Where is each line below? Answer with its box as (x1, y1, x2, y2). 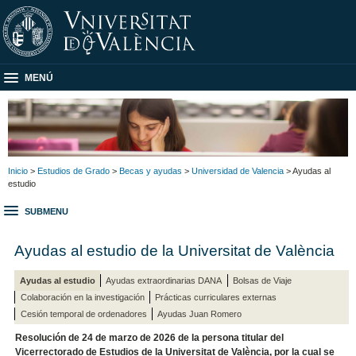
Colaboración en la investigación (20, 292, 145, 302)
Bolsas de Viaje (233, 275, 292, 285)
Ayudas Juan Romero (157, 308, 242, 319)
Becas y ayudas (119, 165, 182, 176)
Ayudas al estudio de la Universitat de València (14, 241, 335, 259)
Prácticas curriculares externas (155, 292, 277, 302)
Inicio (8, 165, 28, 176)
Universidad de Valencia (192, 165, 284, 176)
